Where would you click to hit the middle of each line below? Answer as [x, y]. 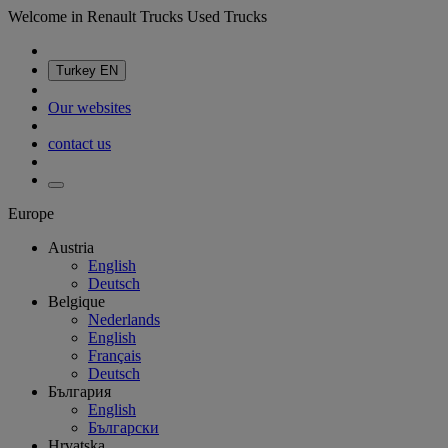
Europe [31, 213]
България [79, 391]
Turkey [78, 70]
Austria [71, 247]
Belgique [76, 301]
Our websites [89, 107]
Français [114, 355]
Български [123, 427]
